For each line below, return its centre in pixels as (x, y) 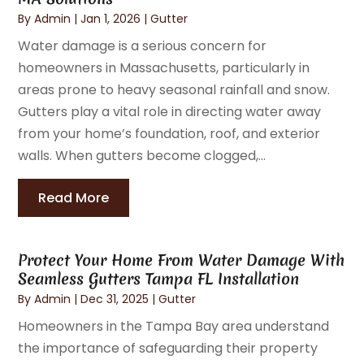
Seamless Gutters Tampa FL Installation (159, 278)
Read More (74, 197)
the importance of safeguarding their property (168, 348)
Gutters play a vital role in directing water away (170, 111)
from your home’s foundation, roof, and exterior (169, 133)
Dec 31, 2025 (115, 299)
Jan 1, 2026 (111, 18)
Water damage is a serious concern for (143, 45)
